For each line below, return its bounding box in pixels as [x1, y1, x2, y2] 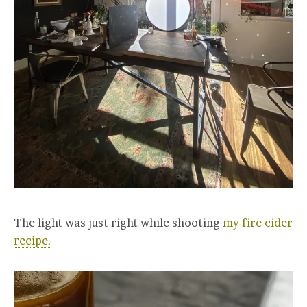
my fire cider [223, 215, 293, 230]
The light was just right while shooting [14, 215, 223, 230]
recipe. [14, 233, 51, 247]
